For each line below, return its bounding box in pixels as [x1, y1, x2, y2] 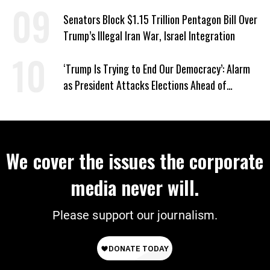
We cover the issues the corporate [6, 146, 264, 175]
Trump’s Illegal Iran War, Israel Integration [63, 28, 235, 43]
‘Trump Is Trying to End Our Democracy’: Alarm [63, 61, 250, 77]
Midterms [63, 93, 102, 109]
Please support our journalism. [52, 208, 218, 222]
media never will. [71, 173, 199, 201]
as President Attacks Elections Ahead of [63, 77, 227, 93]
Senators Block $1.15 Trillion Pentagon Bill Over [63, 11, 257, 27]
